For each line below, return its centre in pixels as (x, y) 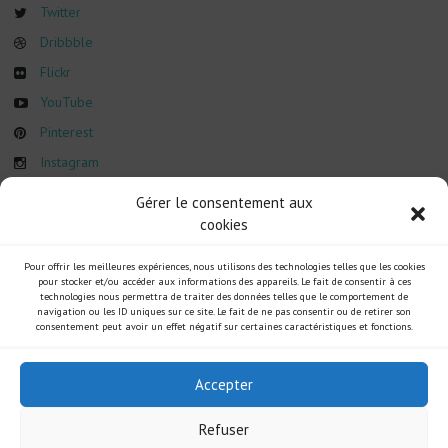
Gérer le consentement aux (224, 202)
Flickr (55, 72)
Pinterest (66, 132)
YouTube (66, 102)
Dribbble (66, 42)
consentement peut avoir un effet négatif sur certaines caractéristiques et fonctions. (224, 326)
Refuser (224, 429)
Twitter (60, 12)
